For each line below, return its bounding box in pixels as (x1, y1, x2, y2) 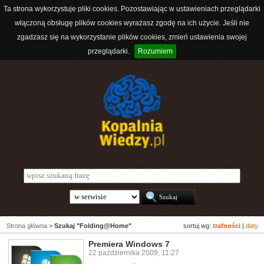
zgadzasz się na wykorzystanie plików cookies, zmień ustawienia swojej (17, 33, 247, 41)
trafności (213, 222, 240, 230)
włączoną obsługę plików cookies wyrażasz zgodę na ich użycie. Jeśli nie (15, 19, 249, 27)
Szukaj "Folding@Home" (54, 222, 131, 230)
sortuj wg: (183, 222, 213, 230)
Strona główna (6, 222, 47, 230)
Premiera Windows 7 (88, 239, 170, 249)
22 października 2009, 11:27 (88, 249, 179, 258)
